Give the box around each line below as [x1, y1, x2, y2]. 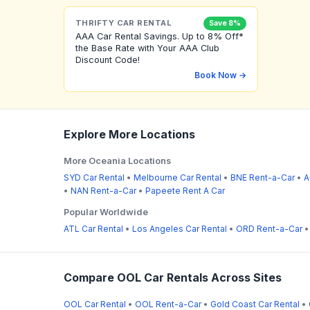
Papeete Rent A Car [145, 185, 225, 196]
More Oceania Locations [64, 155, 171, 166]
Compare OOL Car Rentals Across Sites [64, 270, 282, 284]
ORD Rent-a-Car [236, 223, 302, 234]
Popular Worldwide [64, 206, 148, 217]
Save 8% [209, 18, 241, 28]
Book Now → [194, 69, 246, 80]
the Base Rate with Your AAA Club [75, 42, 219, 53]
